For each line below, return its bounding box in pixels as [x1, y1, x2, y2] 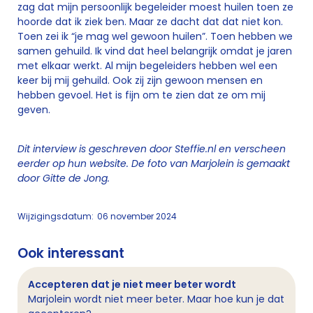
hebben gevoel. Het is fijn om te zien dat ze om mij [17, 88, 265, 102]
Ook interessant [17, 244, 124, 263]
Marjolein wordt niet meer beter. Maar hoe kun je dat [28, 292, 284, 306]
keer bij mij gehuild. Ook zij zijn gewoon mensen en [17, 73, 263, 87]
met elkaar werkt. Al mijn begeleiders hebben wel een [17, 59, 277, 73]
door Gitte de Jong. [17, 171, 112, 185]
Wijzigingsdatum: [17, 210, 94, 222]
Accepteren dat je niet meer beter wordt [28, 277, 236, 291]
